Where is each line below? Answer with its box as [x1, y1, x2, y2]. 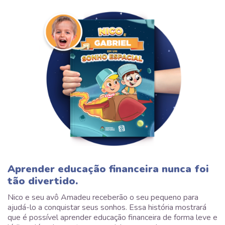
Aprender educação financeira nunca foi [8, 162, 209, 176]
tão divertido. [8, 174, 78, 188]
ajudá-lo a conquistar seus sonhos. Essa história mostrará [8, 202, 206, 213]
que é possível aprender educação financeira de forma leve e [8, 212, 217, 223]
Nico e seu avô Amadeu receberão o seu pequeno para [8, 192, 198, 203]
